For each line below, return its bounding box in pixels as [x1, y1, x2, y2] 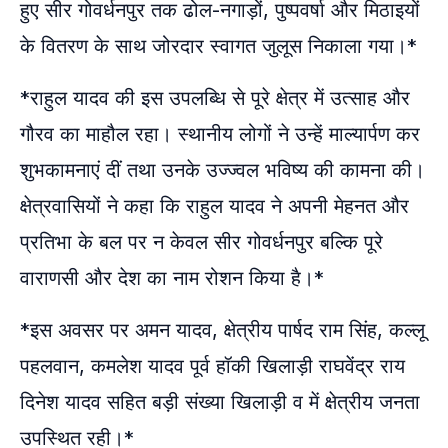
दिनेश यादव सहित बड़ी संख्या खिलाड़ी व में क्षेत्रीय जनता [20, 389, 420, 414]
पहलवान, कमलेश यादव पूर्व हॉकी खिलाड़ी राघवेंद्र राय [20, 353, 405, 378]
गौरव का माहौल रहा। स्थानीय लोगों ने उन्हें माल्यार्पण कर [20, 121, 420, 146]
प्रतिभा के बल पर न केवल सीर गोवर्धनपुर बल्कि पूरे [20, 229, 383, 254]
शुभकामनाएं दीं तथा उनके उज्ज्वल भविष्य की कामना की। [20, 157, 425, 182]
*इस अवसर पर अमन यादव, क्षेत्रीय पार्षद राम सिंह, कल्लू [20, 317, 425, 342]
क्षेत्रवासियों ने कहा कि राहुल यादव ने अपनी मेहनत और [20, 193, 409, 218]
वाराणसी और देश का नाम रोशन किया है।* [20, 265, 324, 290]
